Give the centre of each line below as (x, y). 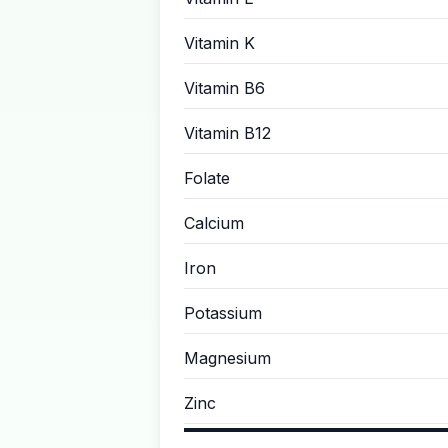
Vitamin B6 (224, 88)
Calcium (214, 223)
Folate (207, 178)
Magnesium (227, 358)
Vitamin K (219, 43)
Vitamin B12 (227, 133)
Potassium (223, 313)
